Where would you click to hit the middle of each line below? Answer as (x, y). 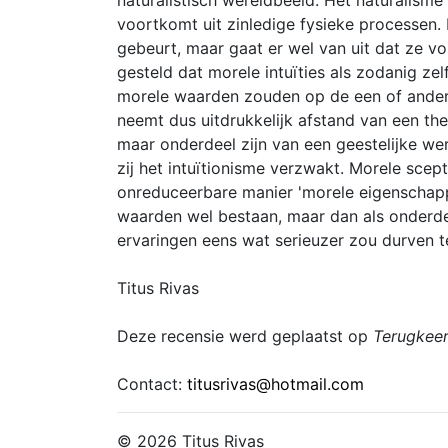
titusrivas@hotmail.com (275, 384)
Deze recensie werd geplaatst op (245, 336)
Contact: (152, 384)
